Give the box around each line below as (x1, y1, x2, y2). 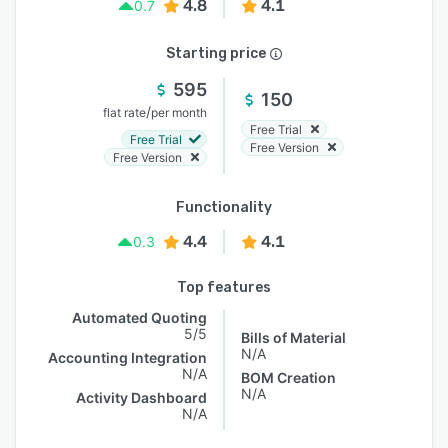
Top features (177, 279, 271, 296)
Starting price (166, 45, 266, 62)
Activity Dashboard (76, 389, 207, 406)
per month (151, 105, 207, 120)
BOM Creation (241, 369, 336, 386)
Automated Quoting (72, 309, 207, 326)
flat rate (103, 105, 146, 120)
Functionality (176, 199, 272, 216)
